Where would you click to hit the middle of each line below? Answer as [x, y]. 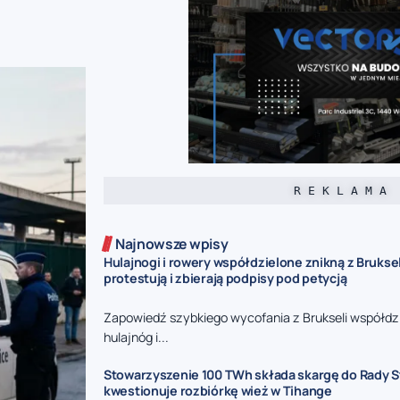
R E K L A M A [340, 191]
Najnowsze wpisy [172, 244]
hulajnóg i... [136, 337]
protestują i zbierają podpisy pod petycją [225, 278]
